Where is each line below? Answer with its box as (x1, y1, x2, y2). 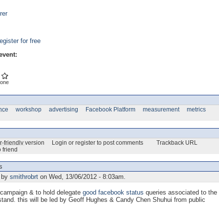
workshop (16, 106, 42, 113)
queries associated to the (144, 188, 217, 196)
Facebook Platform (86, 106, 135, 113)
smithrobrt (10, 173, 38, 180)
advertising (49, 106, 78, 113)
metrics (187, 106, 206, 113)
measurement (143, 106, 179, 113)
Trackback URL (156, 139, 197, 146)
